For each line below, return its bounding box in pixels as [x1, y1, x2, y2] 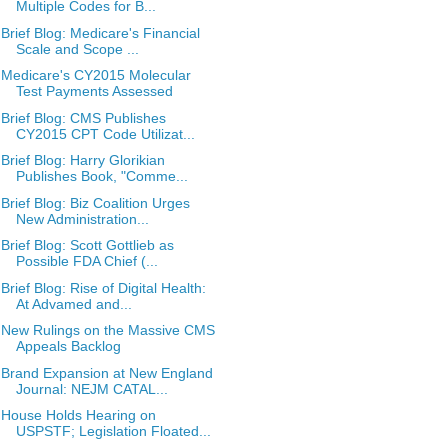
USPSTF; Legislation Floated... [15, 423, 211, 439]
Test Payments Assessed [15, 83, 173, 99]
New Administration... [15, 210, 149, 227]
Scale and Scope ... [15, 40, 139, 57]
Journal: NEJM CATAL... [15, 380, 168, 397]
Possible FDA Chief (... [15, 253, 158, 269]
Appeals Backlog [15, 338, 121, 354]
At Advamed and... [15, 295, 132, 312]
